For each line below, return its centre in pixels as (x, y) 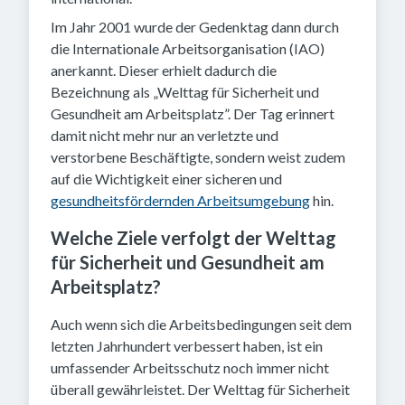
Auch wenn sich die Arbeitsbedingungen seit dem (201, 324)
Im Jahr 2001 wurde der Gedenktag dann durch (195, 27)
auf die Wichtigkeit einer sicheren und (166, 179)
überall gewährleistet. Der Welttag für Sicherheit (200, 389)
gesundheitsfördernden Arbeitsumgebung (180, 200)
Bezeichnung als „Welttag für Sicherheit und (185, 92)
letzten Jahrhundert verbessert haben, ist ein (187, 346)
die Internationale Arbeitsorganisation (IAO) (188, 48)
